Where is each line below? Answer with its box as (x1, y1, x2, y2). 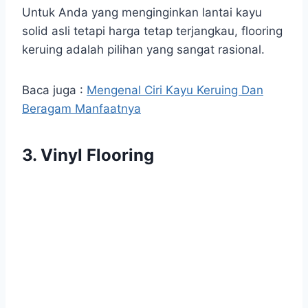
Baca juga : (22, 83, 87, 98)
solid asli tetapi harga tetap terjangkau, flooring (22, 24, 283, 38)
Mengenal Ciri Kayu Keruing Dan (87, 83, 263, 98)
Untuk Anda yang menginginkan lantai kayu (22, 5, 262, 20)
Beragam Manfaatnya (22, 102, 141, 116)
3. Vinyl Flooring (22, 145, 154, 166)
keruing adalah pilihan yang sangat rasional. (22, 43, 265, 57)
